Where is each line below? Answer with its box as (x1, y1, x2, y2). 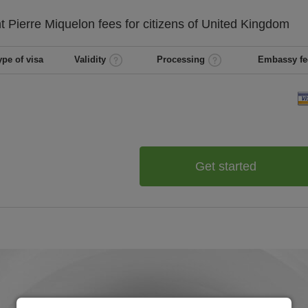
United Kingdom (201, 17, 289, 31)
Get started (195, 159, 256, 173)
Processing (157, 54, 205, 65)
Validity (74, 54, 106, 65)
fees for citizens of (98, 17, 201, 31)
